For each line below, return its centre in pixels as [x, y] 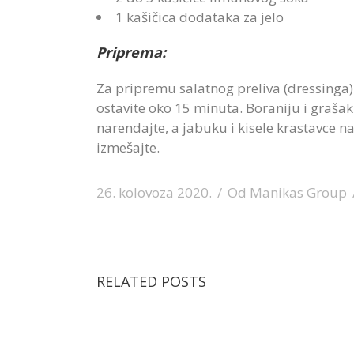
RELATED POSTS [151, 281]
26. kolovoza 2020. [154, 192]
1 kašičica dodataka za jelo [201, 17]
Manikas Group [298, 192]
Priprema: [131, 52]
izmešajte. [128, 147]
